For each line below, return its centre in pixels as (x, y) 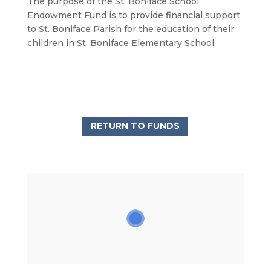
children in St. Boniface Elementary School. (121, 43)
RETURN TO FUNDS (135, 126)
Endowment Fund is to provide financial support (133, 15)
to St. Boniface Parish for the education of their (130, 29)
